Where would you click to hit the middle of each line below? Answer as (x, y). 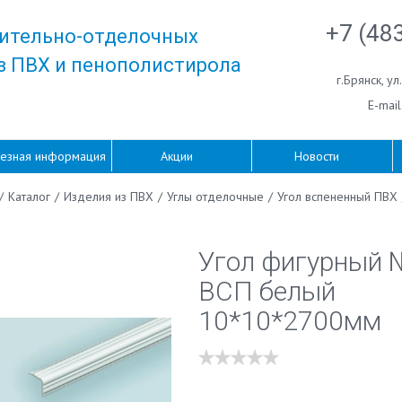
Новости (317, 156)
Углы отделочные (215, 197)
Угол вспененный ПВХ (337, 197)
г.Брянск (359, 80)
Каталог (29, 197)
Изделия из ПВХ (108, 197)
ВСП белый (267, 291)
